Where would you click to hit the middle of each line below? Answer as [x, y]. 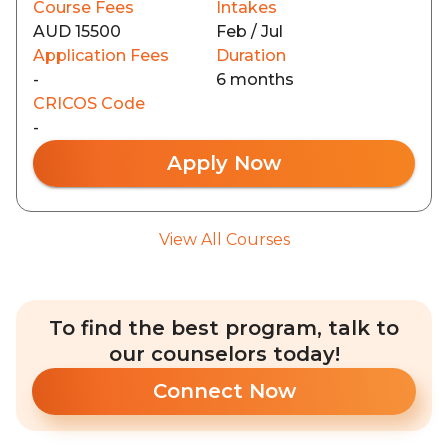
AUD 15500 [77, 31]
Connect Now [224, 391]
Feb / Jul [249, 31]
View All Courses [224, 239]
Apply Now [224, 163]
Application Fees [101, 55]
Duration [251, 55]
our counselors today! [224, 354]
